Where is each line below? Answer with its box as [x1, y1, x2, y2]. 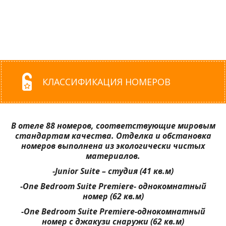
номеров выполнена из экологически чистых [21, 140, 205, 152]
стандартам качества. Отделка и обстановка [15, 130, 211, 142]
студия [108, 165, 138, 177]
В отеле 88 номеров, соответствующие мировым [11, 120, 215, 132]
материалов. [86, 150, 140, 162]
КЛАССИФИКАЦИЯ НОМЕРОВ [42, 76, 171, 88]
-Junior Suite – [52, 165, 108, 177]
